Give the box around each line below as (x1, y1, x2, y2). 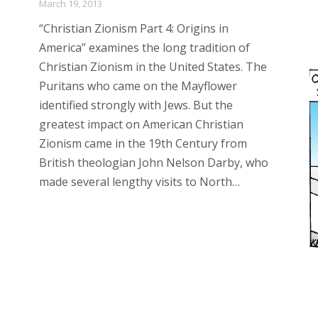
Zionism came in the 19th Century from (39, 135, 247, 151)
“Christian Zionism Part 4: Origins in (39, 20, 229, 36)
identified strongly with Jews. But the (39, 97, 233, 113)
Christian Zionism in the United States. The (39, 58, 267, 75)
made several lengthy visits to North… (39, 173, 240, 190)
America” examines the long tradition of (39, 39, 250, 55)
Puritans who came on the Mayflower (39, 77, 237, 94)
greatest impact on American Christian (39, 116, 243, 132)
